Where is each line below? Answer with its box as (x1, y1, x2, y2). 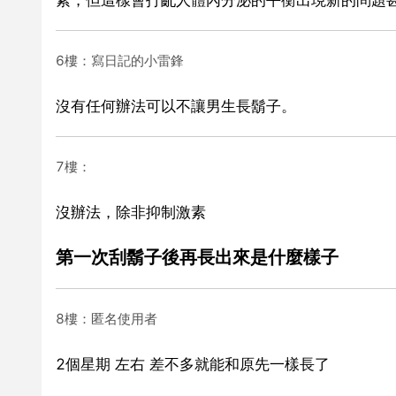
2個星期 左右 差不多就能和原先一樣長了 (56, 354, 330, 373)
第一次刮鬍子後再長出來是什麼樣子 (56, 245, 339, 268)
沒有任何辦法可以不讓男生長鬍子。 (56, 96, 296, 115)
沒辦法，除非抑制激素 (56, 202, 206, 221)
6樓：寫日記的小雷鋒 (56, 51, 184, 69)
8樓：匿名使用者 (56, 309, 157, 327)
